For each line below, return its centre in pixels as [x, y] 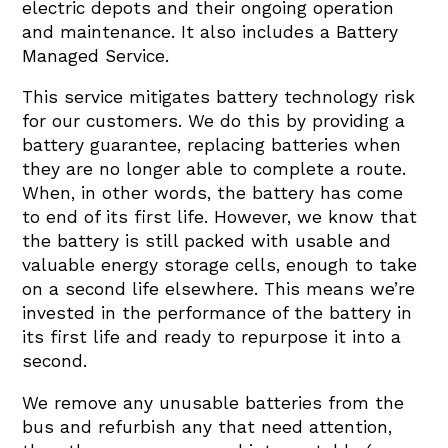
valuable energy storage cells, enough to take [220, 265]
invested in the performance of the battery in [217, 313]
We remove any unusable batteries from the [213, 402]
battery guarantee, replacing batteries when [212, 145]
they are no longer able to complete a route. [214, 169]
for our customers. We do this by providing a [214, 121]
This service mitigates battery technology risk [219, 97]
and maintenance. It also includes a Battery [210, 31]
